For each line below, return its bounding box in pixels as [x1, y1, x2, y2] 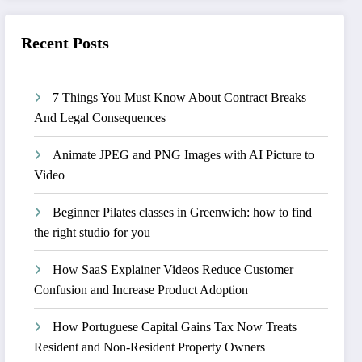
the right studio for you [34, 225, 151, 239]
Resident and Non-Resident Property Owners [34, 339, 266, 354]
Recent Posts [21, 33, 110, 52]
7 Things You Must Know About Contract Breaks [53, 90, 307, 104]
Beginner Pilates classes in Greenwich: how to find [53, 204, 313, 219]
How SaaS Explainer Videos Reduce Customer [53, 262, 294, 276]
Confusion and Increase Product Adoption [34, 282, 249, 297]
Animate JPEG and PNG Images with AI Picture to [53, 147, 315, 162]
